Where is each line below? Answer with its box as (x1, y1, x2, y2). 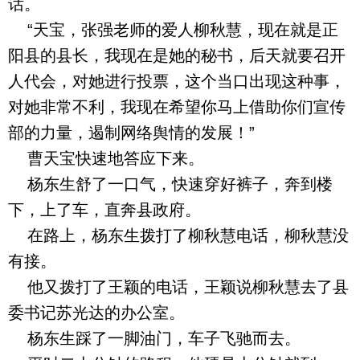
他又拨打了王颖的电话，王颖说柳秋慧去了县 (8, 278, 349, 296)
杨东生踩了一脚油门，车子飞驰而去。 (8, 329, 301, 347)
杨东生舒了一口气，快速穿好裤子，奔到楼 (8, 175, 333, 193)
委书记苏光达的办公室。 (8, 304, 185, 321)
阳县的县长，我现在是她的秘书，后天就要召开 (8, 47, 346, 64)
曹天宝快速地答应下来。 (8, 149, 204, 167)
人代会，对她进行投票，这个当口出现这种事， (8, 72, 346, 90)
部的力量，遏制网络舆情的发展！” (8, 124, 255, 141)
